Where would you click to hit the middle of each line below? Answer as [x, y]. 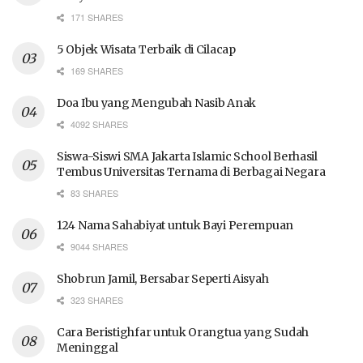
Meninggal [88, 348]
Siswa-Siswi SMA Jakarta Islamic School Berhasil [187, 157]
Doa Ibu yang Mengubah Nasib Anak [157, 103]
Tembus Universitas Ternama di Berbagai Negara [191, 172]
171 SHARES [96, 17]
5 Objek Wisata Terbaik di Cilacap [146, 50]
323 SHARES [96, 300]
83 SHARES [93, 193]
